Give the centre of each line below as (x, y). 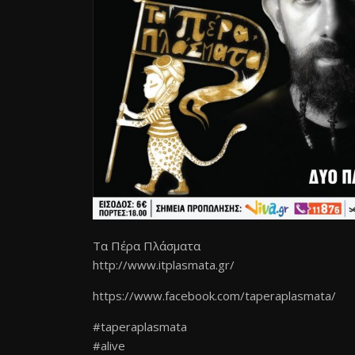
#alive (109, 345)
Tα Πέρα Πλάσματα (147, 245)
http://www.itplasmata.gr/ (164, 264)
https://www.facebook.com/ (169, 295)
